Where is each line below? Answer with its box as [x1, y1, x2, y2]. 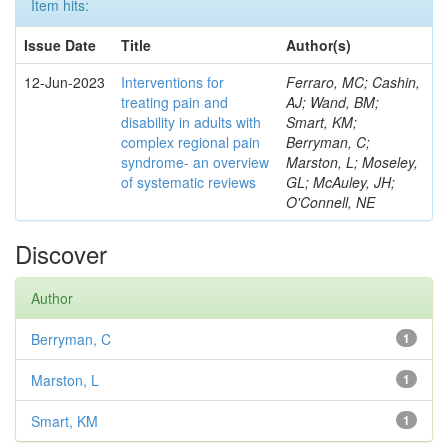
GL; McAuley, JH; [286, 172, 395, 192]
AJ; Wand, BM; [286, 92, 379, 112]
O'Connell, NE [286, 192, 375, 212]
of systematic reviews [121, 172, 256, 192]
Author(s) [286, 35, 351, 55]
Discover [15, 236, 107, 271]
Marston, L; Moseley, [286, 152, 418, 172]
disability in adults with [121, 112, 261, 132]
